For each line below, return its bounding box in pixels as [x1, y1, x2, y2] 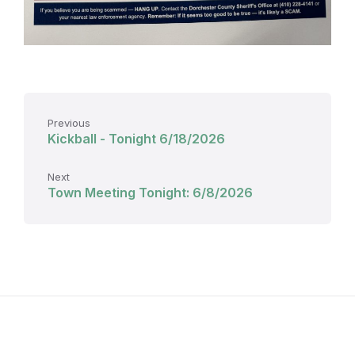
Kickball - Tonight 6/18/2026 [48, 131, 225, 147]
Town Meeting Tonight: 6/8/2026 [48, 185, 253, 201]
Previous [48, 116, 90, 130]
